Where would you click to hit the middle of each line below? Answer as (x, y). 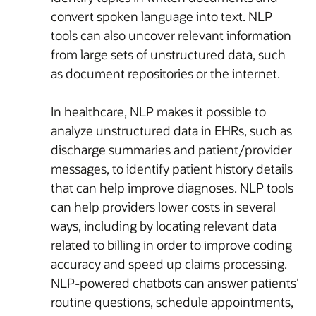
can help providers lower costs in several (163, 206)
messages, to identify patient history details (172, 168)
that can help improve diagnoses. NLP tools (172, 187)
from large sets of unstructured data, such (168, 54)
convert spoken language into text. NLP (162, 16)
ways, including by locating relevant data (164, 225)
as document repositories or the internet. (165, 73)
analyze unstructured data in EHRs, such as (171, 130)
